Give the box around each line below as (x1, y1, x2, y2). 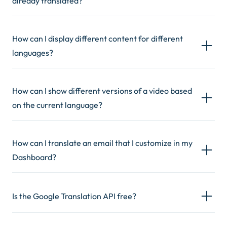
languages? (12, 48, 53, 58)
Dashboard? (12, 152, 56, 162)
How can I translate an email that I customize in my (12, 138, 193, 148)
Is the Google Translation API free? (12, 191, 136, 201)
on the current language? (12, 100, 102, 110)
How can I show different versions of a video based (12, 86, 192, 96)
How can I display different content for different (12, 33, 183, 44)
